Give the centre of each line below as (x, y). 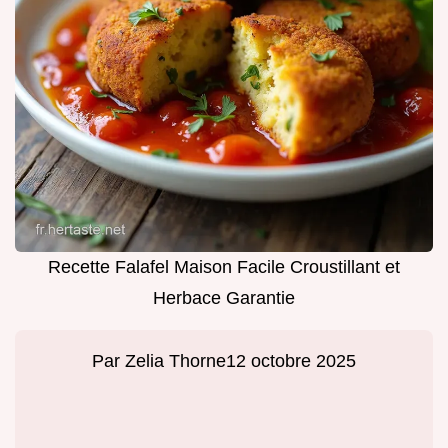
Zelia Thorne (175, 361)
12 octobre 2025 (291, 361)
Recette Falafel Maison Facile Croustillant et (224, 267)
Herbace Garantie (224, 298)
